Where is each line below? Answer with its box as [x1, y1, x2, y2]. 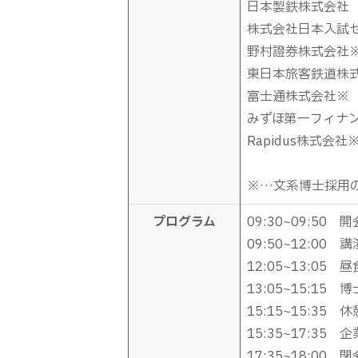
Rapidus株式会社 [247, 131, 348, 151]
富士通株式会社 [247, 86, 336, 106]
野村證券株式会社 [247, 42, 349, 62]
